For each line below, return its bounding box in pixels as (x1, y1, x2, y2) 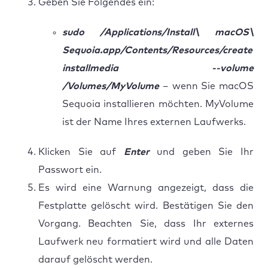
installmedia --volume (62, 63, 254, 73)
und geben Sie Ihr (149, 147, 254, 157)
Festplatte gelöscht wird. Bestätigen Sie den (38, 200, 254, 211)
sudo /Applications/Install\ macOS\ (62, 27, 254, 37)
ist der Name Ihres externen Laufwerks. (62, 117, 246, 127)
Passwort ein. (38, 165, 102, 175)
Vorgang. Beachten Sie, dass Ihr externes (38, 218, 254, 229)
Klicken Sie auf (38, 147, 124, 157)
